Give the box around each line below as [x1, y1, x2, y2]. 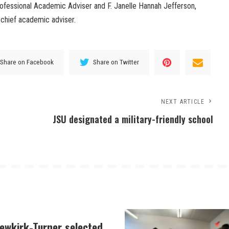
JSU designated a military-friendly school [53, 112, 214, 126]
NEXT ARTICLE [161, 98, 205, 105]
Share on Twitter [93, 58, 140, 66]
